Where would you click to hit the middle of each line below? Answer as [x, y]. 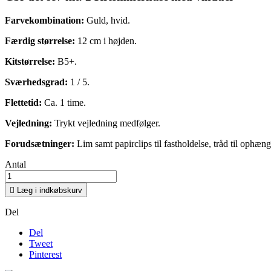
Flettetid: [24, 102]
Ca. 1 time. [65, 102]
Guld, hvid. [108, 20]
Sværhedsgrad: [38, 82]
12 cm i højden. [107, 41]
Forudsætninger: [41, 143]
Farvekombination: [46, 20]
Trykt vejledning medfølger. [107, 123]
